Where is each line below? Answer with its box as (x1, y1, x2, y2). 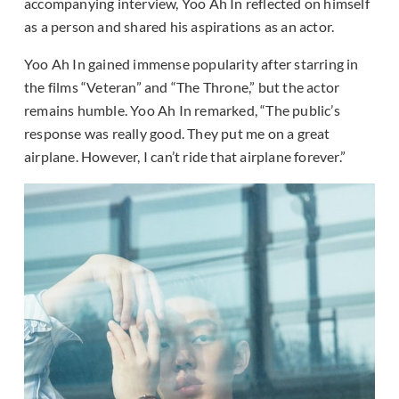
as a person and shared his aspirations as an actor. (24, 18, 335, 36)
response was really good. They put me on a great (24, 125, 330, 142)
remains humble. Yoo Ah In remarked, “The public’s (24, 102, 340, 119)
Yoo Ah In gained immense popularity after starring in (24, 55, 359, 73)
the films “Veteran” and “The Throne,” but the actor (24, 78, 340, 96)
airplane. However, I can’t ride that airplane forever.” (24, 148, 346, 166)
